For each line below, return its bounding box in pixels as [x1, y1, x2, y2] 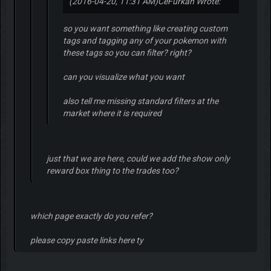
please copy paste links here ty [30, 235, 143, 245]
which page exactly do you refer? [30, 211, 152, 221]
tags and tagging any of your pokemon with [62, 35, 226, 45]
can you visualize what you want [62, 71, 184, 82]
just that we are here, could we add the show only [46, 153, 230, 163]
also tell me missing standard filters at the [62, 96, 218, 106]
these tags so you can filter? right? [62, 47, 191, 57]
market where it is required [62, 108, 162, 118]
